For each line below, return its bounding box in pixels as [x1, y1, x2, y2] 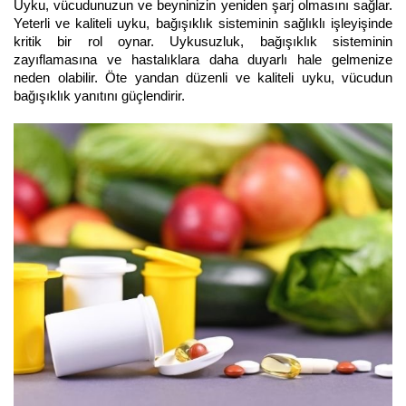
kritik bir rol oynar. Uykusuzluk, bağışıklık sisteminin [14, 34, 392, 49]
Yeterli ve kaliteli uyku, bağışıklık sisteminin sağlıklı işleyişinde [14, 15, 392, 31]
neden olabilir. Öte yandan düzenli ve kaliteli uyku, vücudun [14, 70, 392, 85]
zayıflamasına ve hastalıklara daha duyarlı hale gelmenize [14, 52, 392, 67]
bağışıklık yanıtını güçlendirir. [14, 88, 188, 103]
